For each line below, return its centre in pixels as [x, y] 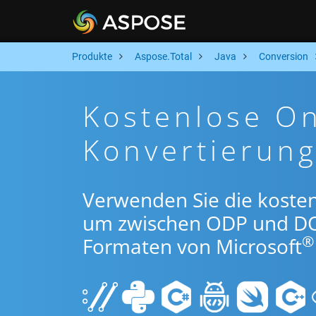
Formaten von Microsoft [192, 246]
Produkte [92, 56]
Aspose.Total [163, 56]
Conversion [284, 56]
